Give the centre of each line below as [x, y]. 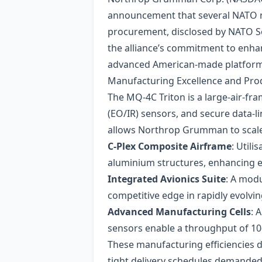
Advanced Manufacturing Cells [179, 212]
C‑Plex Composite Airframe [170, 146]
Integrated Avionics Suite [167, 179]
